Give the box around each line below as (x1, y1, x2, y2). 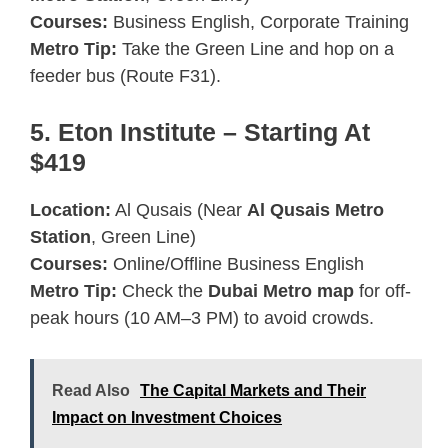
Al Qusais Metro (247, 199, 384, 220)
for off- (354, 280, 411, 301)
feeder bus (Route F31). (30, 65, 221, 86)
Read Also (52, 381, 130, 399)
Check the (117, 280, 208, 301)
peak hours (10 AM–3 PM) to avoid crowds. (30, 307, 374, 328)
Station (30, 226, 91, 247)
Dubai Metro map (208, 280, 354, 301)
